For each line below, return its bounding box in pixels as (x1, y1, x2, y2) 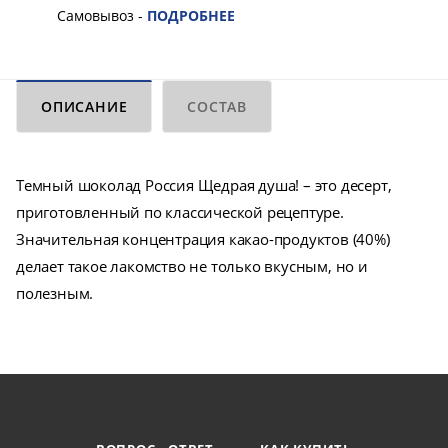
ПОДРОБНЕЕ (147, 6, 235, 26)
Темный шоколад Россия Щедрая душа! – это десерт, (16, 175, 392, 196)
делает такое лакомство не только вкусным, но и (16, 256, 368, 277)
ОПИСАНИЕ (41, 97, 128, 117)
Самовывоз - (57, 6, 147, 26)
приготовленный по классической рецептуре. (16, 202, 344, 223)
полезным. (16, 283, 94, 304)
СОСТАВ (187, 97, 248, 117)
